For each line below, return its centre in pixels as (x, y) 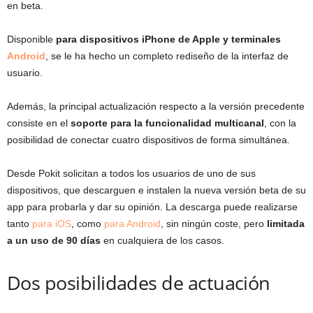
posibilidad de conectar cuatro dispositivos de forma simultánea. (148, 139)
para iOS (52, 223)
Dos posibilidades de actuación (139, 282)
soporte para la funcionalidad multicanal (167, 123)
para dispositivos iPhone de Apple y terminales (168, 39)
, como (88, 223)
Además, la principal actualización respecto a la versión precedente (156, 106)
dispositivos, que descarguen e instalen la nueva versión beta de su (156, 190)
